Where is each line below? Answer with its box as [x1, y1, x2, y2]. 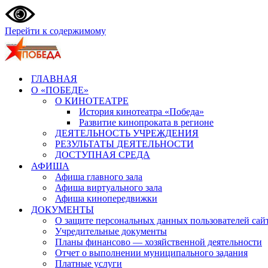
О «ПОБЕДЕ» [31, 85, 89, 95]
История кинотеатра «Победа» [79, 106, 204, 117]
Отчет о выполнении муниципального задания [55, 248, 248, 258]
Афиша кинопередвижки [55, 193, 157, 203]
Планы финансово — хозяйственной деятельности [55, 237, 262, 247]
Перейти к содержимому [5, 26, 106, 36]
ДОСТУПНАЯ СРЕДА [55, 150, 150, 160]
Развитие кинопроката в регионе [79, 117, 214, 127]
